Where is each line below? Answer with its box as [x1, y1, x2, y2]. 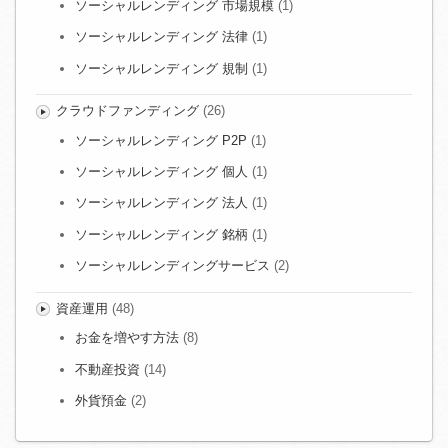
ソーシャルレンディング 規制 [75, 60, 248, 76]
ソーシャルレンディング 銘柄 [75, 226, 248, 242]
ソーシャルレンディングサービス [75, 258, 270, 274]
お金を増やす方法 [75, 330, 179, 346]
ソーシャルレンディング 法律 [75, 29, 248, 45]
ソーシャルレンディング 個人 [75, 164, 248, 180]
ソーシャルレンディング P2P [75, 132, 247, 148]
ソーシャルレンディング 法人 [75, 195, 248, 211]
